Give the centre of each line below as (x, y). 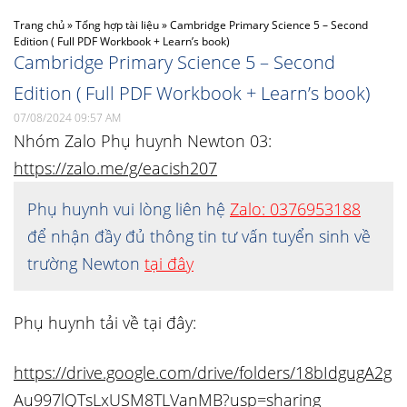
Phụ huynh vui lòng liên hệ (129, 209)
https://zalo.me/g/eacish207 (115, 168)
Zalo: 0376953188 (295, 209)
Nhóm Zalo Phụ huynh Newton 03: (143, 141)
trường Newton (86, 263)
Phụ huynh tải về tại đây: (105, 323)
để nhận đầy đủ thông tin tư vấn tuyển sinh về (199, 236)
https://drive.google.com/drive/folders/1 (159, 372)
